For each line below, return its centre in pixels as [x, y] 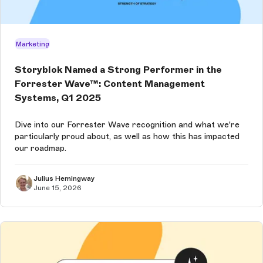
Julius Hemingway [64, 178]
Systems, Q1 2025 [58, 98]
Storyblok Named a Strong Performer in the [118, 70]
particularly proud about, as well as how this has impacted [127, 136]
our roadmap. [41, 148]
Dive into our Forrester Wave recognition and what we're [127, 124]
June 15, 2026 [58, 188]
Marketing [32, 44]
